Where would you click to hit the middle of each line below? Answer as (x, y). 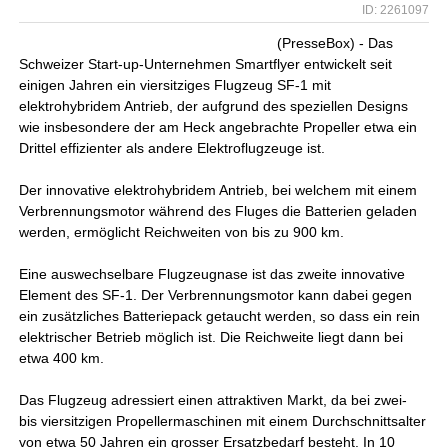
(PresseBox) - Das (335, 43)
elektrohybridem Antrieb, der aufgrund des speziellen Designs (214, 106)
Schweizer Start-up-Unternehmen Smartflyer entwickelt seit (206, 64)
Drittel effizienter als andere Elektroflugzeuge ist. (172, 148)
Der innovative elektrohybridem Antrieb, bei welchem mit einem (218, 190)
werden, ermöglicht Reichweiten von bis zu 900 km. (182, 232)
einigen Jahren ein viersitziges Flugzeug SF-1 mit (175, 85)
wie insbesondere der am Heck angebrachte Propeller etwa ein (218, 127)
